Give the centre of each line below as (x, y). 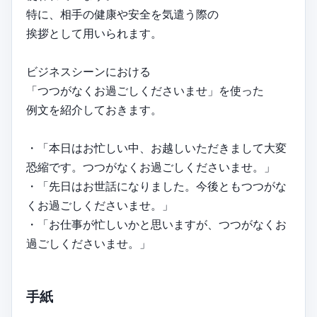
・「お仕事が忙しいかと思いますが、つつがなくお (156, 224)
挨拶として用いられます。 (94, 33)
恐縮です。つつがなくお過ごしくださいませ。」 (151, 167)
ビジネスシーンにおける (88, 71)
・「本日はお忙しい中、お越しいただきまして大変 (156, 148)
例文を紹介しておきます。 (94, 109)
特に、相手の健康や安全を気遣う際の (122, 14)
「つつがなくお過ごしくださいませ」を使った (145, 90)
